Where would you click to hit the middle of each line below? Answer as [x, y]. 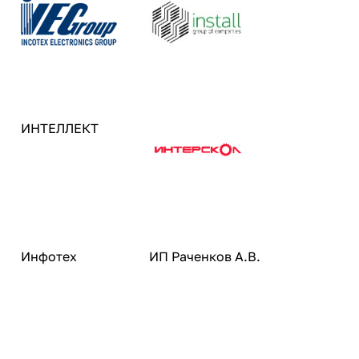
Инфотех [49, 256]
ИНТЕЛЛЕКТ [60, 128]
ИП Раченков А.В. [205, 256]
